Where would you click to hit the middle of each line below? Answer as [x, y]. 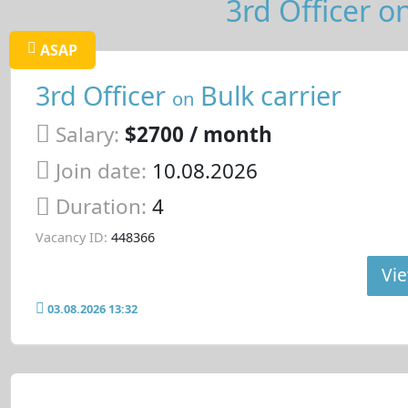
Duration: [103, 207]
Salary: [87, 134]
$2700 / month [198, 134]
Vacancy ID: [71, 238]
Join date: [101, 170]
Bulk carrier [267, 96]
